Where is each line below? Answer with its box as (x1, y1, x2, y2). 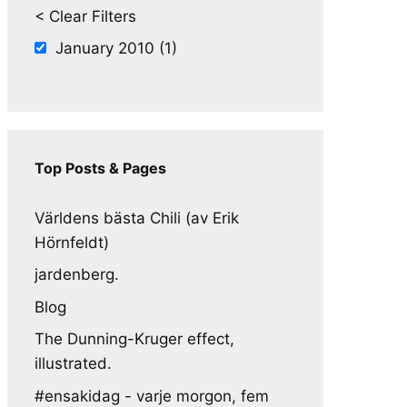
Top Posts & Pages (35, 158, 166, 177)
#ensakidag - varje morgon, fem (35, 386, 269, 405)
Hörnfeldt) (35, 233, 109, 252)
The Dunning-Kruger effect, (35, 330, 234, 348)
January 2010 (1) (55, 39, 177, 57)
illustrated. (35, 354, 112, 372)
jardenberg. (35, 265, 119, 283)
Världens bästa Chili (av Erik (35, 208, 239, 227)
